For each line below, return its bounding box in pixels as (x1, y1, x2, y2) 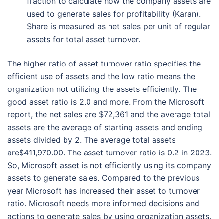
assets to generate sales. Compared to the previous (7, 173, 199, 183)
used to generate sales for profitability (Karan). (27, 9, 201, 19)
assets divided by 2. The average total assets (7, 135, 175, 145)
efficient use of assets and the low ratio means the (7, 71, 195, 82)
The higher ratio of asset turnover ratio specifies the (7, 59, 201, 69)
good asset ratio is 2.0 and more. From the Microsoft (7, 97, 204, 107)
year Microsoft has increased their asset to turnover (7, 186, 200, 196)
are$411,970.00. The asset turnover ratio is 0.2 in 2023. (7, 148, 212, 158)
